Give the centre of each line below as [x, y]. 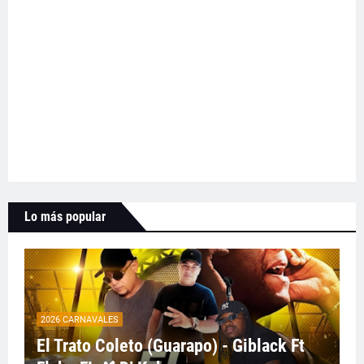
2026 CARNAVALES [80, 319]
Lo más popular [65, 217]
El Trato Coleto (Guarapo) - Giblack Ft [171, 346]
